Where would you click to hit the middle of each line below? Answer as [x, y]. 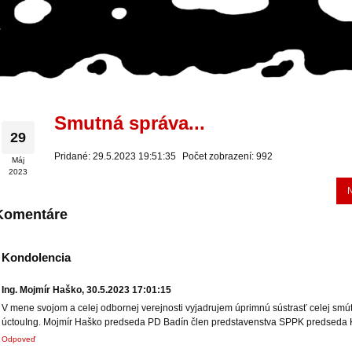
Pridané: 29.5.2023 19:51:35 [115, 156]
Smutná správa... [130, 123]
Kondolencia [36, 257]
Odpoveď [18, 339]
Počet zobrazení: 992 [227, 156]
